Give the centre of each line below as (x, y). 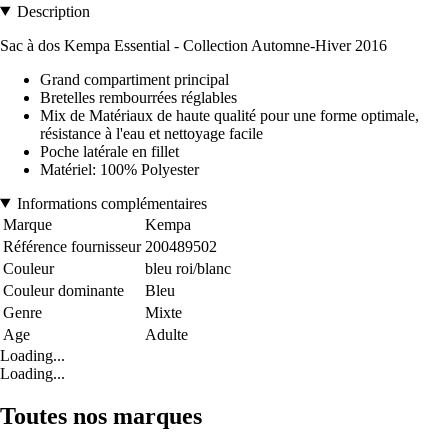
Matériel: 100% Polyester (119, 169)
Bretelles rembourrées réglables (138, 97)
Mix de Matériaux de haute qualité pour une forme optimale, (229, 115)
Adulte (166, 334)
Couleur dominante (63, 290)
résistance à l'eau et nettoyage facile (151, 133)
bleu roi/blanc (188, 268)
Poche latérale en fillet (109, 151)
